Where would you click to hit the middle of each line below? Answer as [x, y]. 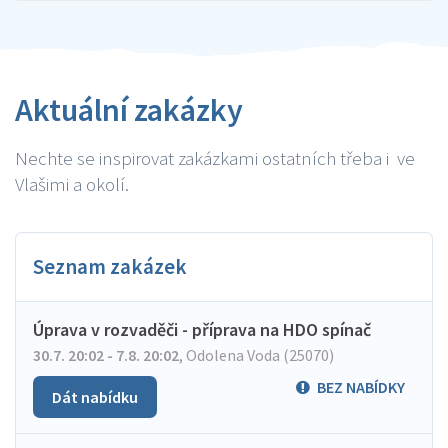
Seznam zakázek [110, 266]
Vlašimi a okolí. [72, 184]
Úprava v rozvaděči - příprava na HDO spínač [202, 329]
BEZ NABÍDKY [361, 387]
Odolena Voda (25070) [258, 355]
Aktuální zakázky [129, 110]
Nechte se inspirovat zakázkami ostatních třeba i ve [215, 158]
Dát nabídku [95, 397]
